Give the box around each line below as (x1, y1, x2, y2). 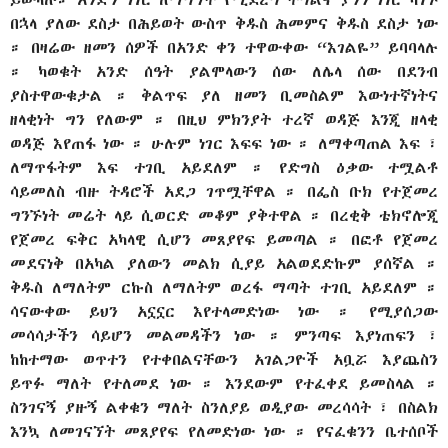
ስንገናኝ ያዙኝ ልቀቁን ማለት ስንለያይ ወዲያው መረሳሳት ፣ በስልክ (10, 396, 438, 418)
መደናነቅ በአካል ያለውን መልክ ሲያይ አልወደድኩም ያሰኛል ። (10, 252, 438, 274)
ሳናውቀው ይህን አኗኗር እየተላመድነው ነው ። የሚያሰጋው (10, 300, 438, 322)
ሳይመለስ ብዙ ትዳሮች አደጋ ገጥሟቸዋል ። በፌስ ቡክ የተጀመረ (10, 180, 438, 202)
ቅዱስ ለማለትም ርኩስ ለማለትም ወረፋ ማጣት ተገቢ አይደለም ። (10, 276, 438, 298)
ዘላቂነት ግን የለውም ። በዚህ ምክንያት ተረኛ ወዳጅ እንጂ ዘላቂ (10, 108, 438, 130)
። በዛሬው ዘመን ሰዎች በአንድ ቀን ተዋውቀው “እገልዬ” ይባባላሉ (10, 36, 438, 58)
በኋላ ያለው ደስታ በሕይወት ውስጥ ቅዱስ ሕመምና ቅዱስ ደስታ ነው (10, 12, 438, 34)
